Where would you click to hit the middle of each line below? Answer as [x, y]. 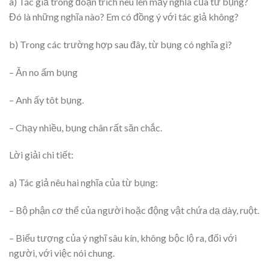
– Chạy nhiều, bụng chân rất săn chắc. [86, 127]
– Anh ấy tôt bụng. [46, 99]
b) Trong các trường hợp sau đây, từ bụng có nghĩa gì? [121, 45]
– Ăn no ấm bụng [43, 72]
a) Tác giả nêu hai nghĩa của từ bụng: [83, 183]
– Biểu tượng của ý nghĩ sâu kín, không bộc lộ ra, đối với [123, 237]
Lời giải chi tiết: [41, 155]
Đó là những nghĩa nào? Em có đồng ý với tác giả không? [124, 17]
